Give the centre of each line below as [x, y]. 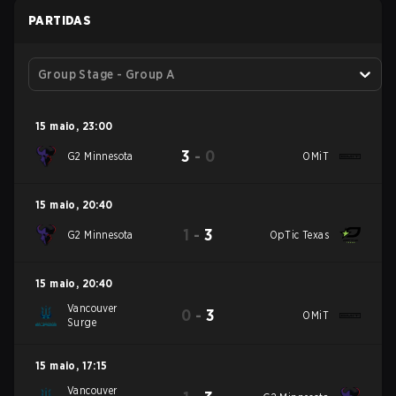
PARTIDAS [60, 20]
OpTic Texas [299, 235]
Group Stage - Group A [107, 74]
